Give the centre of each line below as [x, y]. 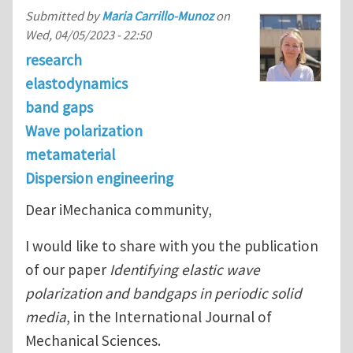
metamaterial [70, 155]
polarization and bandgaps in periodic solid [163, 293]
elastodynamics [76, 84]
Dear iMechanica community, [119, 209]
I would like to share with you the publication [172, 245]
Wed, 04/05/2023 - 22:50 [88, 35]
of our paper [67, 269]
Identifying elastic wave [185, 269]
